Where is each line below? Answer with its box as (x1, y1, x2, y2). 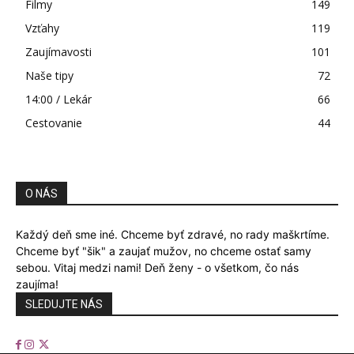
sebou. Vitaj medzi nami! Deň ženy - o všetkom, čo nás (16, 261, 299, 274)
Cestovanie (25, 115, 82, 130)
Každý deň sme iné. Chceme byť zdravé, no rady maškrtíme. (16, 228, 330, 241)
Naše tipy (25, 68, 73, 83)
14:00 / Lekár (25, 92, 92, 107)
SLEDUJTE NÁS (25, 298, 103, 311)
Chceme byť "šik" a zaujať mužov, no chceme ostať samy (16, 244, 311, 258)
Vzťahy (25, 21, 59, 36)
